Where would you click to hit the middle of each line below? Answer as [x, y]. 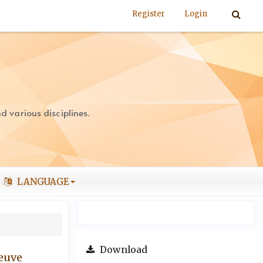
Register [149, 14]
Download [123, 250]
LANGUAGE [42, 181]
